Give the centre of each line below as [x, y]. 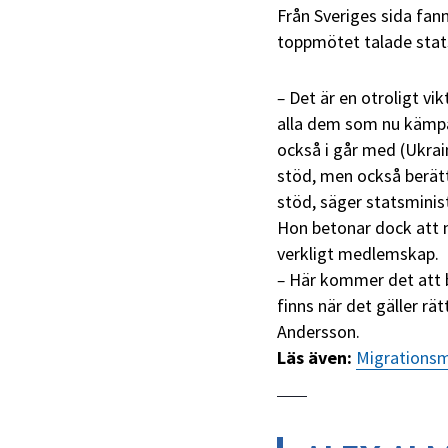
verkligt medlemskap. [358, 253]
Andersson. [318, 331]
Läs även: [316, 357]
